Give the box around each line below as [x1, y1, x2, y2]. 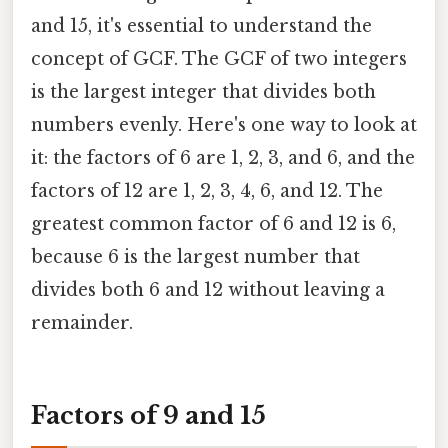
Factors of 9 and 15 [31, 400, 266, 430]
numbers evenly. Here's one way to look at [31, 113, 417, 136]
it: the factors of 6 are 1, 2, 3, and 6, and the [31, 146, 415, 169]
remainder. [31, 311, 133, 334]
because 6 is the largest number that [31, 245, 360, 268]
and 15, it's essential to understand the [31, 14, 372, 37]
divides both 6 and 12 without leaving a [31, 278, 385, 301]
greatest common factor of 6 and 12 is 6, [31, 212, 396, 235]
